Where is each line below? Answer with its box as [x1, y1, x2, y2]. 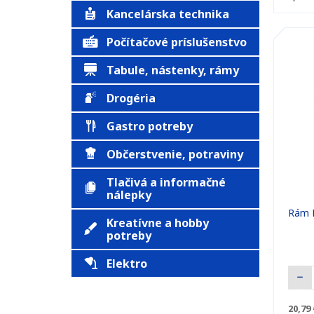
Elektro [107, 256, 147, 271]
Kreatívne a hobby [107, 215, 209, 231]
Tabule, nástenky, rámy [107, 62, 239, 78]
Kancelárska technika [107, 6, 229, 22]
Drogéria [107, 90, 156, 106]
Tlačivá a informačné [107, 175, 226, 190]
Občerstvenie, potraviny [107, 146, 243, 162]
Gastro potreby [107, 118, 193, 134]
